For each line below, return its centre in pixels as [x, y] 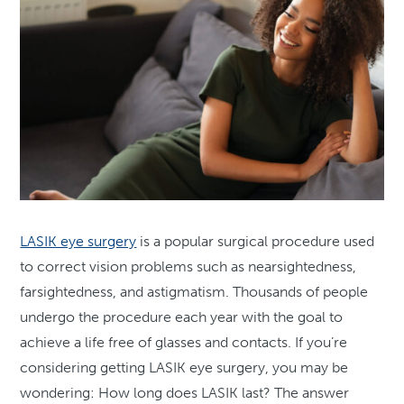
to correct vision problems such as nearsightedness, [188, 267]
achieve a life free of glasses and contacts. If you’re [184, 343]
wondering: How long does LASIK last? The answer [185, 393]
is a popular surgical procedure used [256, 242]
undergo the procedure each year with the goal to [182, 317]
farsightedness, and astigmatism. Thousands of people [194, 292]
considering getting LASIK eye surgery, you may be [184, 368]
